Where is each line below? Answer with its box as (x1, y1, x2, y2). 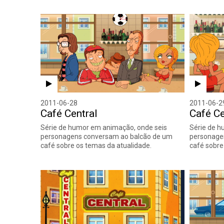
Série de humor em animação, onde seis (40, 123, 167, 131)
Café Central (40, 107, 98, 119)
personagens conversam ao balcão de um (40, 132, 173, 140)
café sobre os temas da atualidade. (40, 141, 152, 149)
